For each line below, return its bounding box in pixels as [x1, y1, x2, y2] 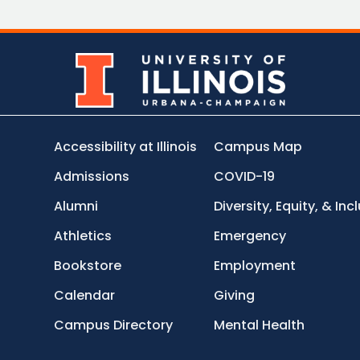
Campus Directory [54, 315, 174, 334]
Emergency [213, 226, 286, 245]
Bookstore [54, 256, 122, 275]
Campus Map [213, 137, 302, 156]
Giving [213, 285, 255, 305]
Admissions [54, 166, 130, 186]
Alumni [54, 196, 99, 215]
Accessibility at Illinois [54, 137, 198, 156]
